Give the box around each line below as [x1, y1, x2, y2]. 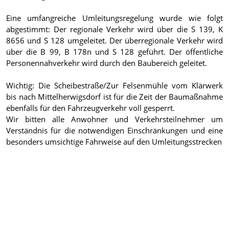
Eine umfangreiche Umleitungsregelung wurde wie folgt [6, 13, 223, 24]
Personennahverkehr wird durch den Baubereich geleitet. [6, 58, 209, 68]
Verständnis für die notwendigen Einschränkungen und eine [6, 125, 223, 136]
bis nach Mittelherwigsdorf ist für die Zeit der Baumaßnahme [6, 91, 223, 102]
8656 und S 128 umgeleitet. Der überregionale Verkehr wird [6, 35, 223, 46]
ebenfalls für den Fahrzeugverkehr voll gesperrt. [6, 103, 175, 113]
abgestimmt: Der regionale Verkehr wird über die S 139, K [6, 24, 223, 35]
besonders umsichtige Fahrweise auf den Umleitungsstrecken [6, 136, 222, 147]
